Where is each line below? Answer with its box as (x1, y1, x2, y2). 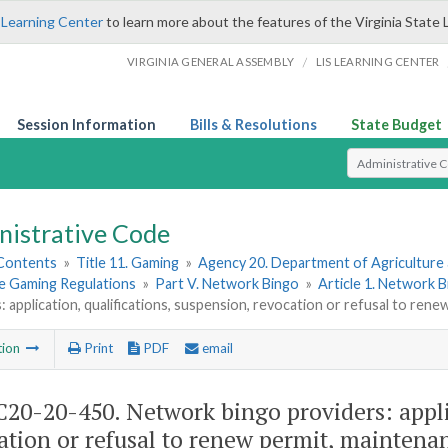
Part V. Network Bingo (155, 275, 300, 293)
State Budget (351, 116, 442, 133)
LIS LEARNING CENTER (315, 55, 440, 68)
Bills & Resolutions (190, 116, 317, 133)
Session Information (17, 116, 156, 133)
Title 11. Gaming (76, 254, 180, 272)
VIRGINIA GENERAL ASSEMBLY (127, 55, 295, 68)
